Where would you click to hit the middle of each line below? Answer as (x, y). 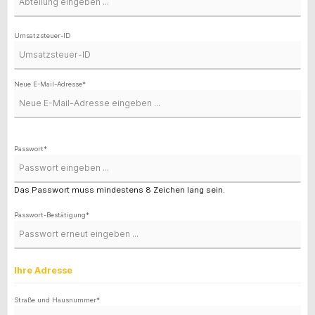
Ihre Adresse (43, 271)
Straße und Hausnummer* (57, 300)
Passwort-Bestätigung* (52, 215)
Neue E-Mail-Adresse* (50, 84)
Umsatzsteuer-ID (42, 36)
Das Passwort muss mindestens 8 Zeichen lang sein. (120, 189)
